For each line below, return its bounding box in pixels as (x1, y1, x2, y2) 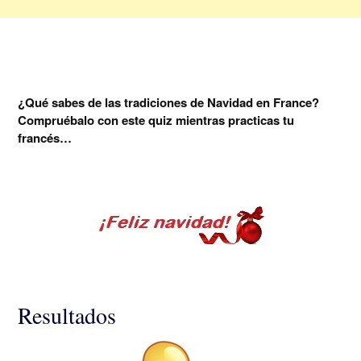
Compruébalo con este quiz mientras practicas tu (18, 111, 294, 129)
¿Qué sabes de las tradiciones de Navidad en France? (18, 93, 319, 111)
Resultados (18, 300, 116, 330)
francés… (18, 129, 75, 147)
